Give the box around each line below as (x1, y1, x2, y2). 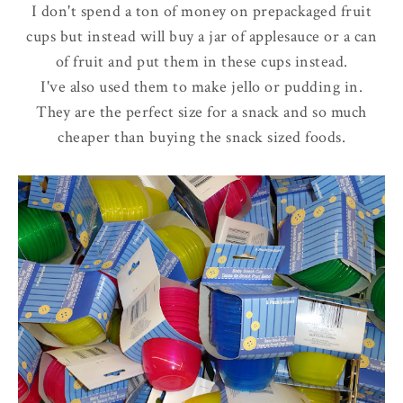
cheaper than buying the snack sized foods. (58, 126, 345, 148)
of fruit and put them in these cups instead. (55, 50, 348, 72)
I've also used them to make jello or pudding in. (40, 76, 363, 97)
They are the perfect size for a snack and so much (36, 101, 367, 122)
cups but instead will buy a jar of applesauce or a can (26, 25, 377, 47)
